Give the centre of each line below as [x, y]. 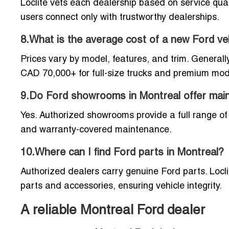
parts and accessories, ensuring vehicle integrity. [121, 186]
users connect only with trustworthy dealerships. [120, 17]
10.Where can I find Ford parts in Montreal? [122, 153]
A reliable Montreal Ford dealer [113, 210]
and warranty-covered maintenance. [96, 130]
